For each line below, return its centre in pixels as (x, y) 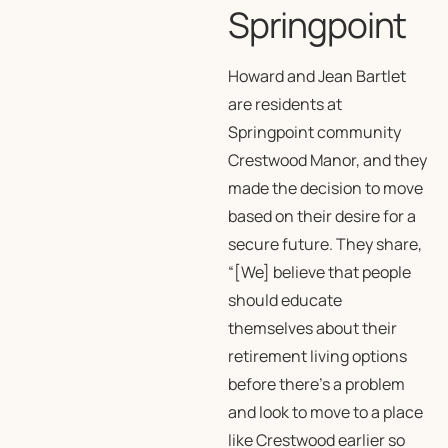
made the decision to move (325, 188)
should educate (284, 300)
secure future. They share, (324, 244)
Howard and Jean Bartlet (316, 76)
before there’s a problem (316, 384)
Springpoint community (314, 132)
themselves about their (312, 328)
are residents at (284, 104)
